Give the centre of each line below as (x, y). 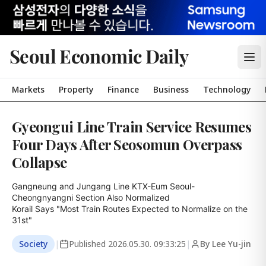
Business (171, 89)
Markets (28, 89)
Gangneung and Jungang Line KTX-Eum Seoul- (103, 186)
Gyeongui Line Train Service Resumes (132, 126)
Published (88, 244)
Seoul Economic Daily (99, 56)
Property (76, 89)
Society (33, 244)
